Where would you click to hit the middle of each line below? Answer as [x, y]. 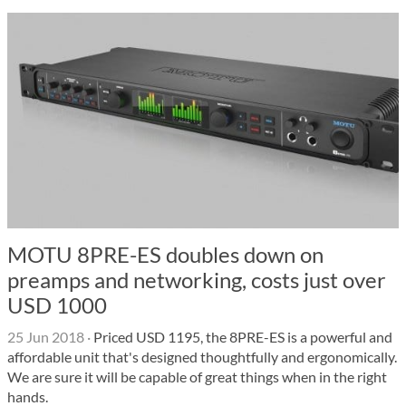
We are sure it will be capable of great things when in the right [197, 377]
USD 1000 [57, 305]
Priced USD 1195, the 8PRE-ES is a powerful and [242, 337]
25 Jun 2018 [46, 337]
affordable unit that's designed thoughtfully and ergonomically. [202, 357]
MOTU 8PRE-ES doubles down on [165, 254]
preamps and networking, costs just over [197, 280]
